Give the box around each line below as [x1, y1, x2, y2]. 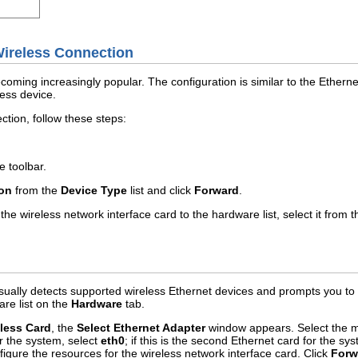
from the [12, 183, 61, 197]
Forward [194, 183, 239, 197]
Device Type [61, 183, 127, 197]
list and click [127, 183, 194, 197]
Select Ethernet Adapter [77, 321, 205, 334]
